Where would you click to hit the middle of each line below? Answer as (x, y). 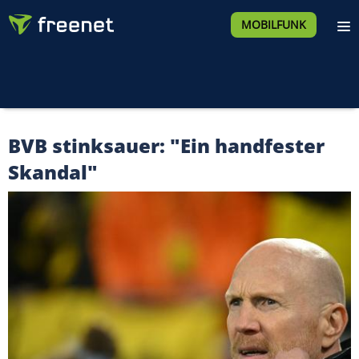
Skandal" (53, 172)
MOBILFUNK (273, 24)
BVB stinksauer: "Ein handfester (166, 145)
